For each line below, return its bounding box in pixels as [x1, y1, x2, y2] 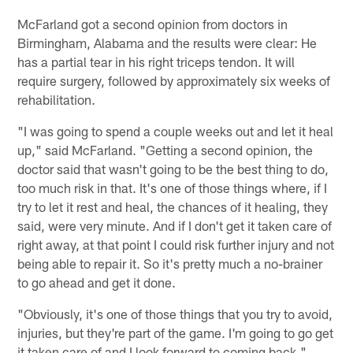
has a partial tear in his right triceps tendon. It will [17, 53, 295, 69]
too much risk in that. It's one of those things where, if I [17, 179, 328, 195]
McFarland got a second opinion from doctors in [17, 15, 288, 32]
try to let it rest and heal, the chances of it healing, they [17, 198, 329, 214]
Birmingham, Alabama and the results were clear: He [17, 34, 318, 50]
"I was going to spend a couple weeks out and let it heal [17, 122, 334, 139]
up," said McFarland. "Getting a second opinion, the [17, 141, 314, 158]
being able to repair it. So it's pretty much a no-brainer [17, 255, 323, 271]
